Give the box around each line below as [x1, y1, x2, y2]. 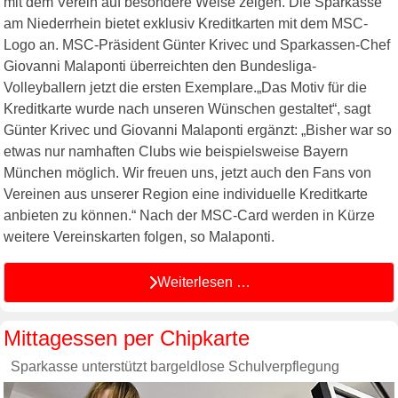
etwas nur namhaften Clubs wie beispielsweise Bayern [4, 144, 348, 160]
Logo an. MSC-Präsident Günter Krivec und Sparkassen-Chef [4, 37, 390, 53]
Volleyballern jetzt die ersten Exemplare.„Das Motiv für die [4, 80, 367, 96]
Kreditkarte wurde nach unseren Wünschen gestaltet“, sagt [4, 101, 370, 117]
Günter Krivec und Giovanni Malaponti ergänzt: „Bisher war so [4, 123, 392, 139]
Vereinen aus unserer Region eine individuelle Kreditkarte [4, 187, 368, 203]
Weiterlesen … [156, 274, 251, 290]
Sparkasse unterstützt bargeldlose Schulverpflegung [11, 358, 339, 374]
